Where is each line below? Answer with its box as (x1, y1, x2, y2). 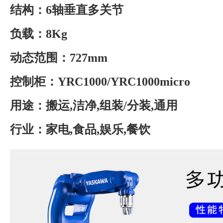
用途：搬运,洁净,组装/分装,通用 (10, 99, 178, 112)
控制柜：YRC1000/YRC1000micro (10, 75, 190, 89)
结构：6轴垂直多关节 (10, 3, 123, 17)
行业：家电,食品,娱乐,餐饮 (10, 123, 150, 136)
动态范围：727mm (10, 51, 108, 65)
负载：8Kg (10, 27, 67, 41)
